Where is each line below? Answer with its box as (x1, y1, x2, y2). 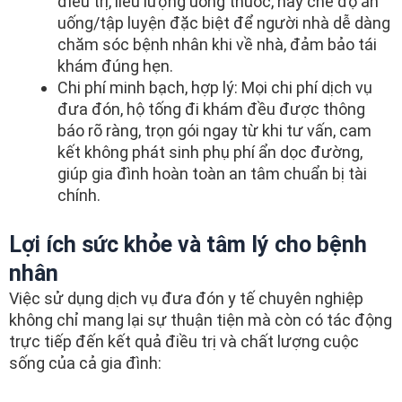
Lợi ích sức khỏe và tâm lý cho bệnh (9, 232, 367, 258)
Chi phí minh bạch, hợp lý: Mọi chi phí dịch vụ (57, 78, 372, 98)
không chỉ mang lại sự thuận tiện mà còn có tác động (9, 310, 392, 330)
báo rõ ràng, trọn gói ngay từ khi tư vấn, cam (57, 121, 371, 141)
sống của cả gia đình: (9, 354, 162, 373)
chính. (57, 186, 100, 205)
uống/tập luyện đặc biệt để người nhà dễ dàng (57, 13, 390, 33)
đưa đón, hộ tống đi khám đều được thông (57, 100, 365, 119)
